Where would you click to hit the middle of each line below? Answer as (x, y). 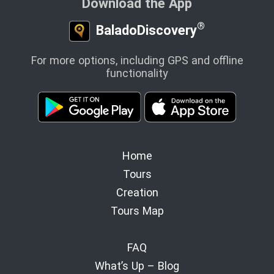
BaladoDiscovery (145, 30)
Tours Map (137, 210)
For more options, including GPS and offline (137, 60)
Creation (137, 192)
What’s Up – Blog (137, 265)
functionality (137, 73)
